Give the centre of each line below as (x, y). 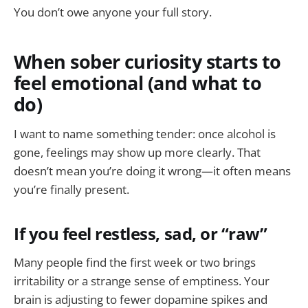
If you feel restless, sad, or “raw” (141, 233)
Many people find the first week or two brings (135, 262)
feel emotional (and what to (138, 83)
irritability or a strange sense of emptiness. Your (142, 280)
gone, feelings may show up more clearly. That (137, 152)
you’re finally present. (71, 189)
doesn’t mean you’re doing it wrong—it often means (152, 170)
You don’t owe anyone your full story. (113, 12)
